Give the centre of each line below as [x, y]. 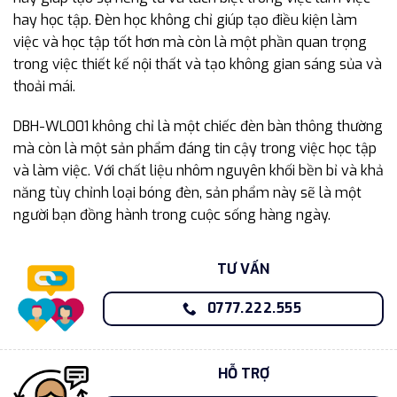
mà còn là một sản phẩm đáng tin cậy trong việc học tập [195, 149]
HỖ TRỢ [243, 374]
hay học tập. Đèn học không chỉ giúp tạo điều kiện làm [185, 19]
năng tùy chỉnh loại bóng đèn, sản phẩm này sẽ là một [187, 193]
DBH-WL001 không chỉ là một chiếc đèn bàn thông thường [198, 127]
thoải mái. [44, 86]
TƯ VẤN [243, 269]
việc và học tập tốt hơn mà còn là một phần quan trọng [190, 42]
